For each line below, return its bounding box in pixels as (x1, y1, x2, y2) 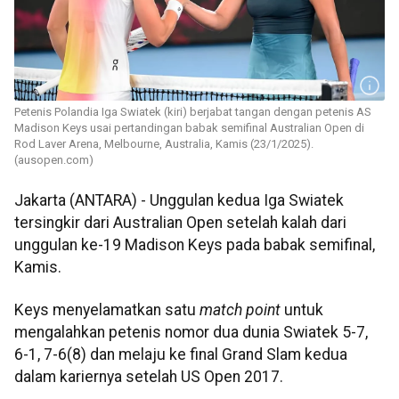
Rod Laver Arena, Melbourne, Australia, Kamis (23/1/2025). (14, 137, 313, 151)
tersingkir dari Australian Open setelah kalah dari (14, 214, 346, 232)
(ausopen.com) (14, 153, 94, 167)
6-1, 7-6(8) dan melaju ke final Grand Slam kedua (14, 345, 347, 363)
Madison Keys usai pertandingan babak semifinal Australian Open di (14, 121, 364, 135)
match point (199, 300, 284, 319)
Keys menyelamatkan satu (14, 300, 199, 319)
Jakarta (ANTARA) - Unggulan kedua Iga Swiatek (14, 191, 344, 210)
